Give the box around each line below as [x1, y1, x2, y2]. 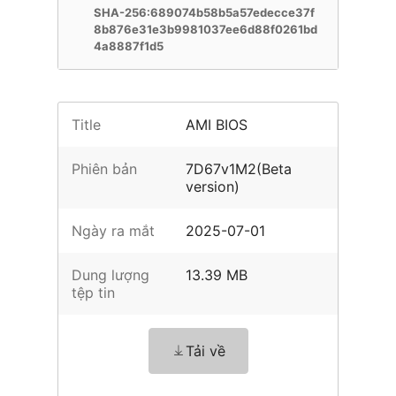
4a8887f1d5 [94, 39, 164, 53]
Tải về [185, 342, 225, 360]
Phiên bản [72, 160, 137, 178]
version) [186, 178, 240, 195]
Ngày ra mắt [72, 222, 155, 240]
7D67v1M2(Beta [186, 160, 293, 178]
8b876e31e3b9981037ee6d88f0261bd [94, 22, 317, 36]
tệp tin [72, 284, 115, 301]
